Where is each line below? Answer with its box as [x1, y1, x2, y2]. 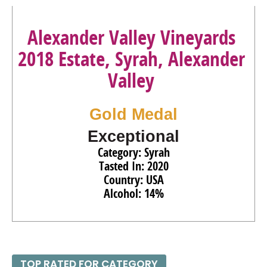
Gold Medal [89, 105, 178, 123]
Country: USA [103, 172, 164, 188]
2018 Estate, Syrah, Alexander [17, 45, 245, 72]
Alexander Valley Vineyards [27, 24, 235, 51]
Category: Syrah [97, 144, 170, 160]
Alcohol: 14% [103, 185, 164, 201]
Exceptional [88, 128, 179, 145]
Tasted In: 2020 [98, 158, 169, 174]
